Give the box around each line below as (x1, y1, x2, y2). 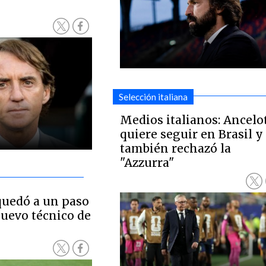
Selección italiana (119, 91, 188, 102)
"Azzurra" (120, 156, 175, 170)
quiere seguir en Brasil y (120, 127, 264, 141)
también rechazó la (120, 141, 232, 156)
